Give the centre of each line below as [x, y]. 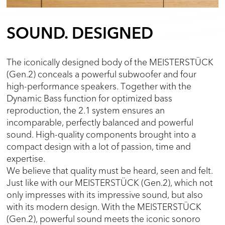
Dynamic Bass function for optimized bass [90, 98]
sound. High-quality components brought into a [101, 134]
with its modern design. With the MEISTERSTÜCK [104, 207]
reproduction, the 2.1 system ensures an [86, 110]
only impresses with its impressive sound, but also [105, 195]
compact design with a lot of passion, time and [99, 146]
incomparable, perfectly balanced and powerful [100, 122]
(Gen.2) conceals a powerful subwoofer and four [102, 74]
